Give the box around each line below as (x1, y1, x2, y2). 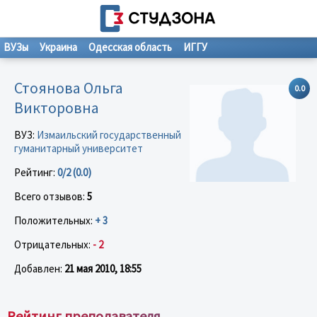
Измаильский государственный (37, 127, 181, 142)
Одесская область (88, 40, 172, 54)
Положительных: (14, 213, 95, 227)
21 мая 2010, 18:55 (64, 261, 142, 275)
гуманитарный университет (14, 141, 143, 155)
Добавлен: (14, 261, 64, 275)
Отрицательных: (14, 237, 93, 251)
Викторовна (14, 97, 99, 117)
